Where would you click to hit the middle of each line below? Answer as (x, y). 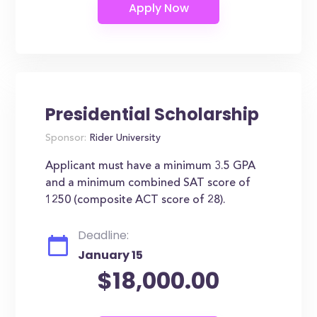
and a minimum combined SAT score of (148, 183)
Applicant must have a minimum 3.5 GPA (151, 166)
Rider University (124, 139)
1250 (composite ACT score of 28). (136, 200)
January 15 (111, 255)
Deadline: (104, 235)
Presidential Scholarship (152, 114)
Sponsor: (66, 139)
